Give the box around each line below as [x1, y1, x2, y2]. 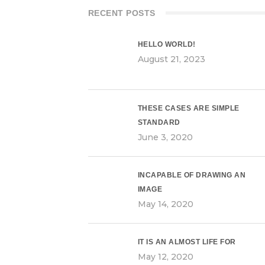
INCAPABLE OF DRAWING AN [137, 171, 246, 179]
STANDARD [137, 118, 180, 127]
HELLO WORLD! [137, 40, 196, 49]
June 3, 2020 [137, 132, 193, 143]
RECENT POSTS [88, 8, 156, 18]
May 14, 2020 [137, 199, 193, 209]
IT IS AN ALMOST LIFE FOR [137, 238, 236, 246]
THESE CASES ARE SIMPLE [137, 104, 240, 112]
